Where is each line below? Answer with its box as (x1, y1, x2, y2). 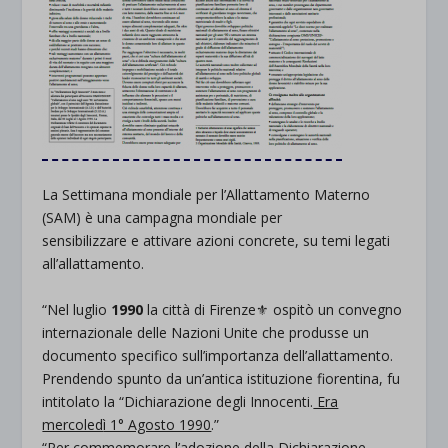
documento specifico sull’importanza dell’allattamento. (42, 345, 394, 365)
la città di (147, 299, 210, 319)
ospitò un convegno (269, 299, 403, 319)
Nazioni (171, 322, 221, 342)
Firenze (209, 299, 257, 319)
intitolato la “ (42, 391, 125, 411)
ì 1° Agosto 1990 (103, 414, 212, 434)
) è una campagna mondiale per (76, 208, 283, 228)
